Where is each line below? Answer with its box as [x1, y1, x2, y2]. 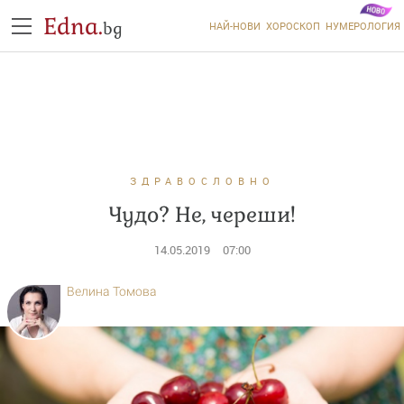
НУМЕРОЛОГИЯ [325, 19, 400, 32]
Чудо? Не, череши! [108, 201, 296, 228]
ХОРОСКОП [265, 19, 320, 32]
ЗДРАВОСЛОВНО [129, 174, 275, 188]
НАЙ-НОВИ [208, 19, 261, 32]
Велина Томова [67, 284, 157, 298]
